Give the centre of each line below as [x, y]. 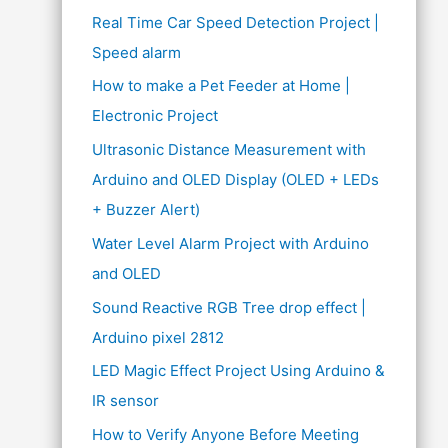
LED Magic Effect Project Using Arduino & [238, 371]
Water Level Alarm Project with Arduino [230, 243]
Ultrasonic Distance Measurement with [229, 149]
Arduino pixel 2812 [158, 337]
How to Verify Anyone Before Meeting [225, 434]
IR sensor [125, 401]
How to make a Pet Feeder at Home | [221, 86]
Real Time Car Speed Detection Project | [235, 22]
